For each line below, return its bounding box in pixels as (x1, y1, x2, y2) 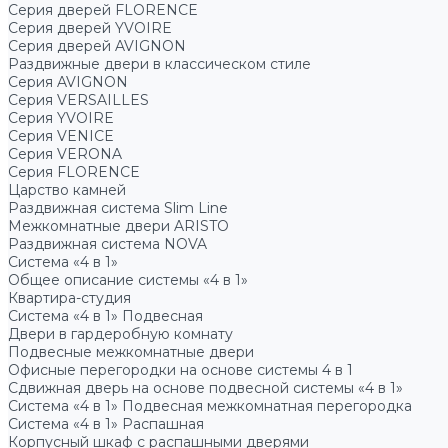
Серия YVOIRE (8, 109, 114, 127)
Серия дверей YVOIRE (8, 19, 172, 37)
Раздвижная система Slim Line (8, 199, 228, 217)
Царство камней (8, 181, 126, 199)
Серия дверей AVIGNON (8, 37, 186, 55)
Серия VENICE (8, 127, 114, 145)
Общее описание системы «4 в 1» (8, 271, 248, 289)
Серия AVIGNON (8, 73, 128, 91)
